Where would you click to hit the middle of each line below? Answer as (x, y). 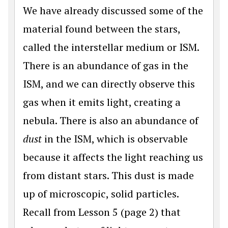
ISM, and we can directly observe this (109, 84)
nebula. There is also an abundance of (111, 121)
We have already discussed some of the (113, 11)
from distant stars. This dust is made (108, 176)
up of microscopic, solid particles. (101, 194)
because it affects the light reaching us (113, 157)
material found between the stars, (102, 29)
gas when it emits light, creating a (102, 102)
